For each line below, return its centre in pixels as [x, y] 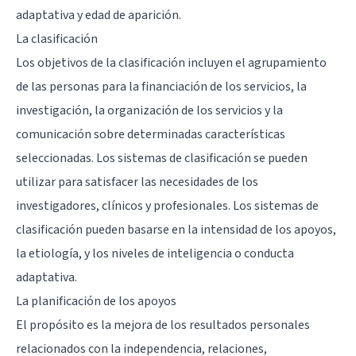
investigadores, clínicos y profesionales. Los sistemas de [167, 205]
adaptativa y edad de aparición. [99, 15]
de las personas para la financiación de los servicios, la [161, 86]
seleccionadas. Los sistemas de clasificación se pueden [162, 158]
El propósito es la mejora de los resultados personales [163, 325]
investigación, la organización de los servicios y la [149, 110]
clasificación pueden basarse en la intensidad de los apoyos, [176, 229]
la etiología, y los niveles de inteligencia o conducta [155, 253]
